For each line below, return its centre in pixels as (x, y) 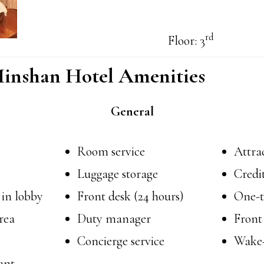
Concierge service (121, 241)
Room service (111, 152)
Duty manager (114, 219)
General (132, 112)
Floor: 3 (187, 41)
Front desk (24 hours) (130, 197)
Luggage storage (117, 174)
